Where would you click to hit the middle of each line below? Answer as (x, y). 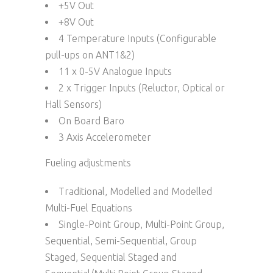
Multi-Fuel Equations (89, 207)
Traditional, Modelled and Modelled (135, 191)
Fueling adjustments (88, 162)
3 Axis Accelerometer (105, 137)
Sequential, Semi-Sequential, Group (121, 240)
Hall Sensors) (73, 104)
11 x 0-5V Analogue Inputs (115, 71)
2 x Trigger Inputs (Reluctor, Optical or (142, 87)
